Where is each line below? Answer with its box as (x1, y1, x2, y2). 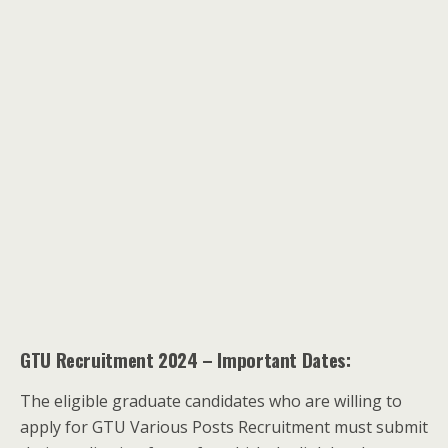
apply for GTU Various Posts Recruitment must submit (20, 416, 428, 439)
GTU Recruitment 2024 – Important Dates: (20, 346, 351, 374)
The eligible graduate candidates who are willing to (20, 390, 402, 413)
